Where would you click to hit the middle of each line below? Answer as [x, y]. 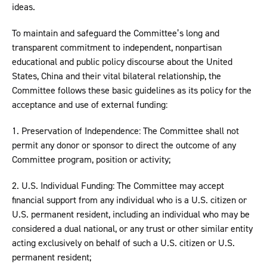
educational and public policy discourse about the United [122, 62]
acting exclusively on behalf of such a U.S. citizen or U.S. [123, 243]
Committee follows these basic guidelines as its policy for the [132, 91]
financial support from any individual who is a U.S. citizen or [129, 200]
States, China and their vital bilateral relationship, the [117, 76]
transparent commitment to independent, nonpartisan [117, 48]
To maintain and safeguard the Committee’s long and [116, 33]
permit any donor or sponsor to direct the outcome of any [124, 145]
